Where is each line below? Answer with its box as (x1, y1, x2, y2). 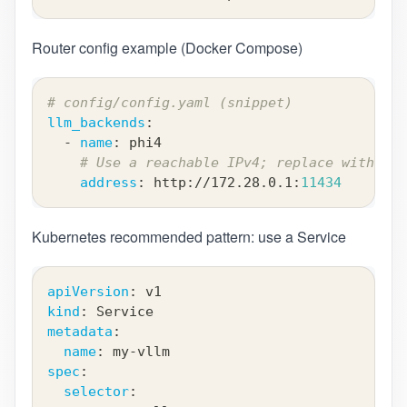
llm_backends (46, 114, 145, 132)
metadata (46, 323, 113, 341)
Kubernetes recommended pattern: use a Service (31, 226, 346, 248)
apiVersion (46, 283, 129, 301)
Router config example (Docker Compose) (31, 37, 303, 59)
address (79, 174, 137, 192)
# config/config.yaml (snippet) (46, 94, 293, 112)
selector (63, 383, 129, 401)
